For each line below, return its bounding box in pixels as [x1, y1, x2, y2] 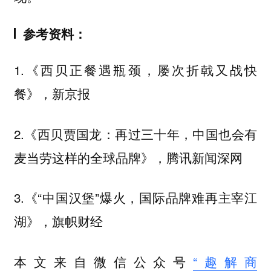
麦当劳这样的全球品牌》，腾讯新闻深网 [13, 148, 243, 166]
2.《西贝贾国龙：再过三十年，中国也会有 [13, 124, 258, 143]
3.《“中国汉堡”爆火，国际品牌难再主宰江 [13, 188, 258, 207]
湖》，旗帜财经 [13, 212, 103, 230]
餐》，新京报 [13, 84, 90, 103]
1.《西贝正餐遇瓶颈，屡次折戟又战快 [13, 60, 258, 79]
